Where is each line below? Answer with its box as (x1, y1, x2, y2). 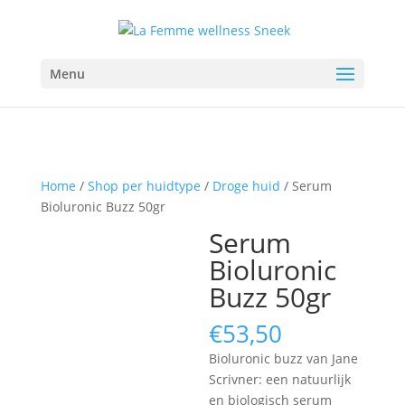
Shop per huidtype (87, 177, 201, 194)
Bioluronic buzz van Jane (209, 350, 359, 367)
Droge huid (212, 177, 280, 194)
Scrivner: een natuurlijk (209, 371, 352, 388)
